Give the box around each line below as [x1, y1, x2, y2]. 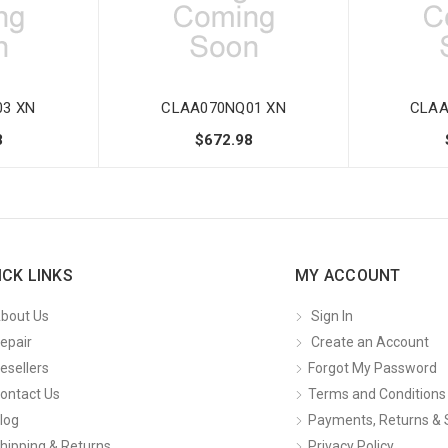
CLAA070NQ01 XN [161, 98, 286, 117]
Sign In [311, 308, 353, 325]
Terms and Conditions [308, 386, 446, 403]
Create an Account [311, 334, 429, 351]
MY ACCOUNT [295, 265, 401, 285]
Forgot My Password [308, 360, 437, 377]
